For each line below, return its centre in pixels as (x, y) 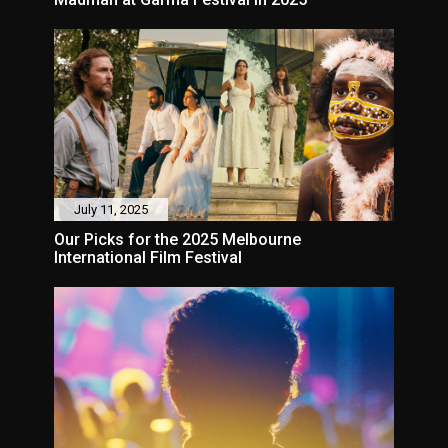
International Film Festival (148, 257)
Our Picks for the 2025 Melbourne (177, 239)
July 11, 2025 (111, 209)
